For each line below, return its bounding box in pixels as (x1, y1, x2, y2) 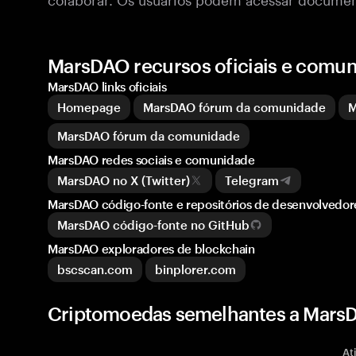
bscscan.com (57, 262, 133, 277)
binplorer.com (155, 262, 236, 277)
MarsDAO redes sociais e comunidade (48, 153, 255, 167)
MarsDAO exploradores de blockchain (48, 242, 255, 256)
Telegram (225, 173, 279, 188)
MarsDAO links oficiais (48, 79, 167, 94)
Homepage (57, 100, 121, 114)
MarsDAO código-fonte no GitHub (57, 218, 250, 232)
